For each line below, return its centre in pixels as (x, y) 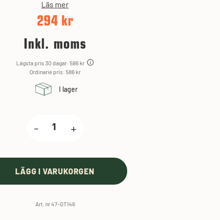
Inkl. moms (55, 45)
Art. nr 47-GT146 (55, 204)
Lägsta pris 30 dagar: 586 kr (50, 63)
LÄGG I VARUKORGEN (55, 171)
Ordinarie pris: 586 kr (55, 71)
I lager (68, 89)
